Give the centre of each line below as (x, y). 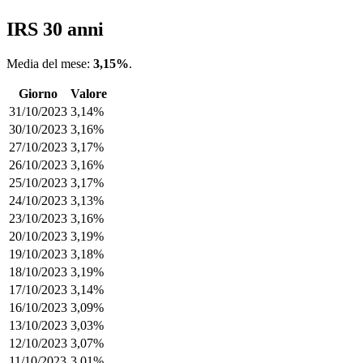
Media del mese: (50, 63)
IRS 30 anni (55, 29)
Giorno (38, 93)
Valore (89, 93)
